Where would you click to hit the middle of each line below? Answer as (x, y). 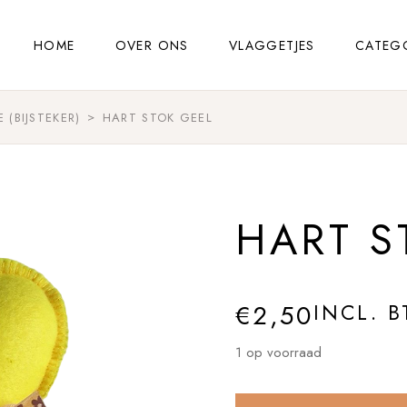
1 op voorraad (278, 352)
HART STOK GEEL (158, 118)
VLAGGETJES (272, 45)
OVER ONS (152, 45)
